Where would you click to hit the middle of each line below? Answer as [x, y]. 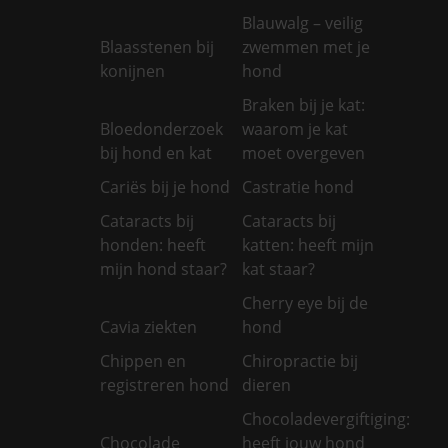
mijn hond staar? [163, 268]
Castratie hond [298, 186]
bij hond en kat [156, 152]
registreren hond [164, 384]
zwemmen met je [306, 46]
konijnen [132, 70]
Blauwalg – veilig [303, 22]
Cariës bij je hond [165, 186]
